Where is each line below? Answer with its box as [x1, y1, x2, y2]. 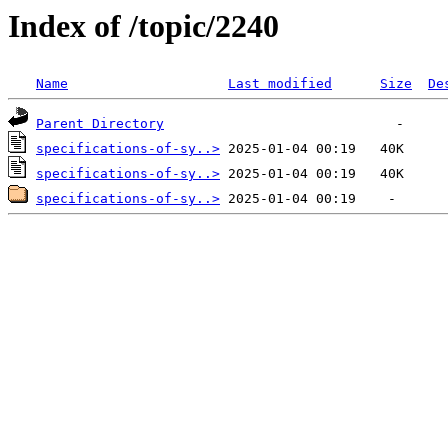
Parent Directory [36, 116, 164, 132]
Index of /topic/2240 [8, 8, 279, 44]
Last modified [228, 76, 332, 92]
